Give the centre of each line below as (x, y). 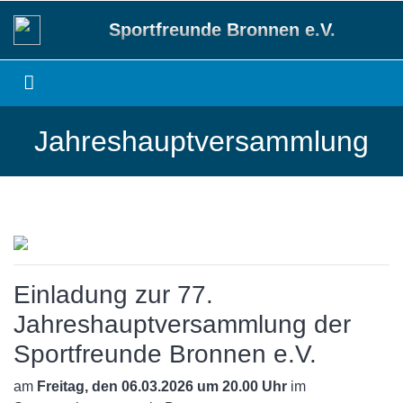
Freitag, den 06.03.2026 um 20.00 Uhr (162, 387)
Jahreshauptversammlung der (182, 325)
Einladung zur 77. (113, 295)
